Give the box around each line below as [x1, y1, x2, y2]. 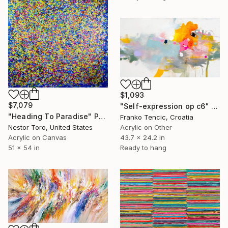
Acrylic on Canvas [8, 133, 67, 141]
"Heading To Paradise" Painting [98, 111, 105, 121]
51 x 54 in [8, 143, 40, 152]
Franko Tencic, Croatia [120, 112, 193, 121]
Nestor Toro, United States [8, 123, 93, 131]
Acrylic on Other [120, 123, 172, 131]
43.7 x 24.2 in [120, 133, 165, 141]
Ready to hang [120, 143, 166, 152]
